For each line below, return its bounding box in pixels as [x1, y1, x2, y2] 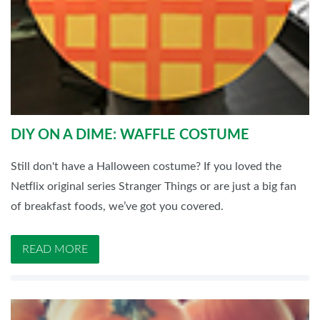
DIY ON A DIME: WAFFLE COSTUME [11, 127, 249, 142]
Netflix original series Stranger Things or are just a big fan [11, 180, 296, 192]
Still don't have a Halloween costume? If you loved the [11, 160, 281, 172]
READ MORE [22, 243, 88, 255]
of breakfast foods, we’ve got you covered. [11, 200, 224, 212]
